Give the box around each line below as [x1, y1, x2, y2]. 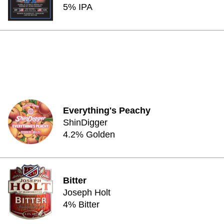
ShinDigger [63, 117, 107, 127]
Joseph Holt [63, 187, 110, 197]
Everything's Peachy [63, 105, 150, 115]
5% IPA [63, 2, 92, 12]
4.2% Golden [63, 129, 115, 139]
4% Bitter [63, 199, 99, 209]
